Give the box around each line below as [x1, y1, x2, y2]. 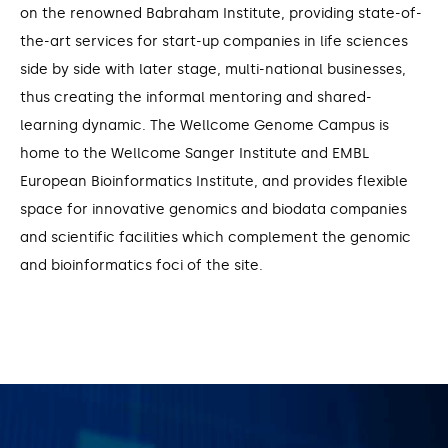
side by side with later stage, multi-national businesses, [20, 60, 406, 78]
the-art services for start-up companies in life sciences [20, 32, 408, 50]
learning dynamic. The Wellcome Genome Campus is [20, 116, 389, 134]
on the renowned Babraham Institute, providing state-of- [20, 4, 422, 22]
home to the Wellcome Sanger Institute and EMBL [20, 144, 369, 162]
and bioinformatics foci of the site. [20, 256, 263, 274]
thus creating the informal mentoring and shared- [20, 88, 372, 106]
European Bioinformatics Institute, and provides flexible [20, 172, 408, 190]
